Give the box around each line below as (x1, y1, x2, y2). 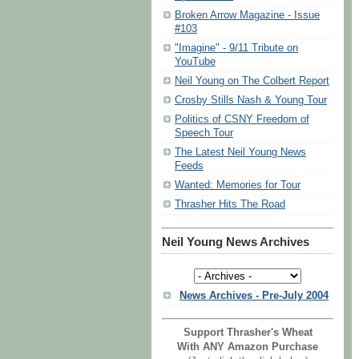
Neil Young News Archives (162, 236, 309, 249)
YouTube (175, 56, 216, 68)
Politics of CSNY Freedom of (175, 114, 309, 126)
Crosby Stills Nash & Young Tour (175, 95, 327, 107)
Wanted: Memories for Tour (175, 179, 301, 192)
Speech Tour (175, 127, 233, 139)
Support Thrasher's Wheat (183, 326, 313, 338)
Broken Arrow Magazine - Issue (175, 10, 320, 22)
